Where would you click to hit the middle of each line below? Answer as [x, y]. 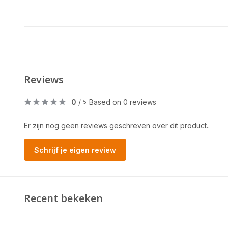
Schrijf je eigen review [75, 150]
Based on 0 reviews [123, 102]
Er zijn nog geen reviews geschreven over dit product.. [117, 125]
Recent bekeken [63, 198]
